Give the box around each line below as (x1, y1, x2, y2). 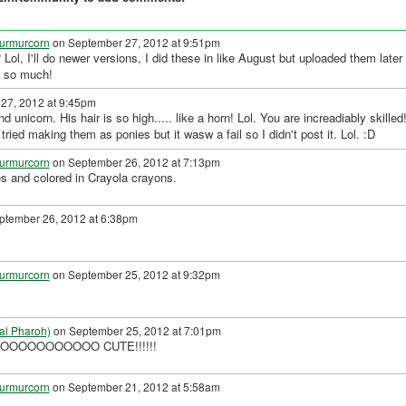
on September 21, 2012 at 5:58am (49, 379, 220, 395)
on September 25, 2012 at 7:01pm (50, 323, 221, 339)
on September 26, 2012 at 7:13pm (49, 154, 220, 170)
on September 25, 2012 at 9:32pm (49, 266, 220, 283)
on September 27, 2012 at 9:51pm (49, 34, 220, 50)
